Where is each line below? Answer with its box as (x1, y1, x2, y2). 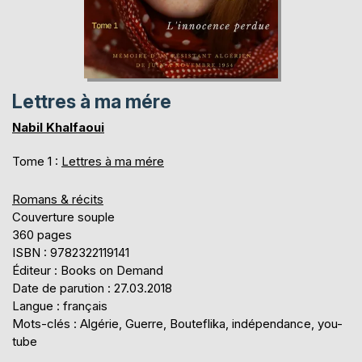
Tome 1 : (12, 153, 61, 169)
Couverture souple (12, 208, 115, 225)
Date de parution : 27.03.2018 (12, 280, 172, 296)
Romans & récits (12, 191, 103, 207)
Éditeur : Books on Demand (12, 262, 163, 278)
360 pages (12, 226, 72, 242)
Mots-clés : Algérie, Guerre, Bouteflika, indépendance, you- (12, 315, 343, 331)
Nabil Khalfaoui (12, 119, 104, 135)
